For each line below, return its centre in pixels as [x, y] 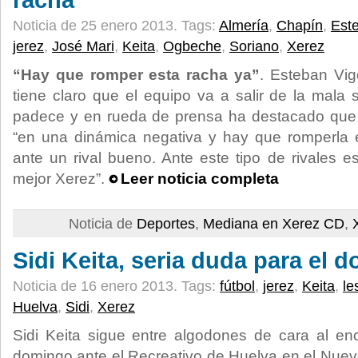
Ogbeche [192, 46]
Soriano [254, 46]
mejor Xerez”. [61, 179]
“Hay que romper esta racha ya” [136, 75]
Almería [244, 26]
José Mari [83, 46]
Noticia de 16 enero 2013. [97, 286]
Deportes [166, 224]
